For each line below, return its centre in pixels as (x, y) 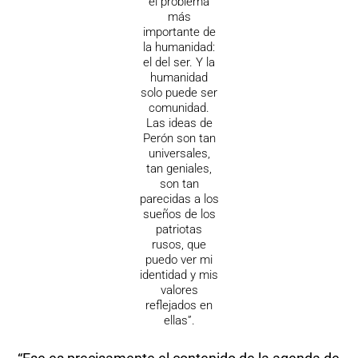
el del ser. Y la (179, 63)
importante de (179, 32)
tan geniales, (179, 169)
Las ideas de (179, 123)
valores (179, 290)
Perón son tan (179, 139)
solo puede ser (179, 93)
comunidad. (179, 108)
